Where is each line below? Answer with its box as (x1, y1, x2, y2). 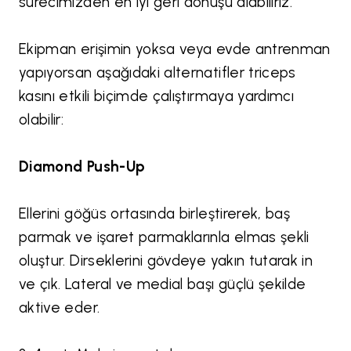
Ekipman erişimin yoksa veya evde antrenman (19, 40, 331, 59)
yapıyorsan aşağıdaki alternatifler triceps (19, 63, 296, 82)
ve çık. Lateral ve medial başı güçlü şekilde (19, 275, 306, 294)
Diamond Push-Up (19, 157, 146, 176)
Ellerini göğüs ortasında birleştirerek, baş (19, 204, 291, 223)
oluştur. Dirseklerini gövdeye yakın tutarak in (19, 251, 313, 270)
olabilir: (19, 110, 64, 129)
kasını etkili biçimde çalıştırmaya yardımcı (19, 87, 295, 106)
